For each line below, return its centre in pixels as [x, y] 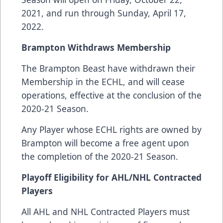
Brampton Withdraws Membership [96, 48]
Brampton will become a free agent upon [105, 143]
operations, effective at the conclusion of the [111, 95]
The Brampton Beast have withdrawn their [108, 68]
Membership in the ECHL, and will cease [103, 82]
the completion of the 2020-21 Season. [100, 157]
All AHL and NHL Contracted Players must [106, 212]
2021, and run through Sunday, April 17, [104, 13]
